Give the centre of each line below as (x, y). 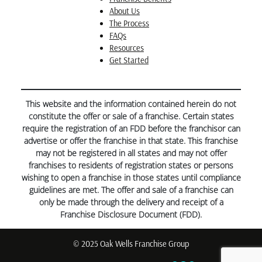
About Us (125, 11)
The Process (129, 23)
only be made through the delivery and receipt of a (131, 202)
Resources (127, 48)
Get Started (129, 60)
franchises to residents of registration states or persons (131, 166)
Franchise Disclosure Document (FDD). (131, 215)
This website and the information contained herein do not (131, 104)
